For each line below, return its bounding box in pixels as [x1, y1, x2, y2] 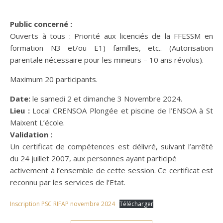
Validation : [10, 129, 52, 139]
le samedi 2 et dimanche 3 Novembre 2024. [30, 93, 182, 104]
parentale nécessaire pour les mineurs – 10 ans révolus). [10, 54, 204, 65]
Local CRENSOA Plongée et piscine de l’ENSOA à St [29, 105, 214, 115]
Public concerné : [10, 18, 72, 29]
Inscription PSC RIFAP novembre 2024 [10, 199, 115, 208]
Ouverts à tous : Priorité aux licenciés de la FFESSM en [10, 30, 213, 41]
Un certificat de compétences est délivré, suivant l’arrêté [10, 141, 213, 151]
